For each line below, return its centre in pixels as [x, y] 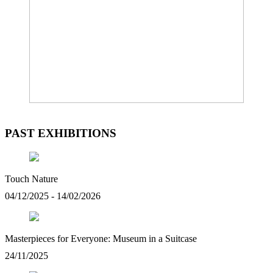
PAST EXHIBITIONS [61, 133]
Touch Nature [31, 179]
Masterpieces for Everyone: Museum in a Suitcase [101, 238]
